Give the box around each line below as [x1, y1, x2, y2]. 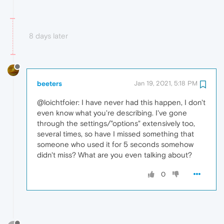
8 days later [29, 31, 68, 40]
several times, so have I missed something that [37, 129, 194, 138]
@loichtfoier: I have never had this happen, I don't [37, 97, 205, 106]
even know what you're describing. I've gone [37, 108, 187, 117]
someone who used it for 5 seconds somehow [37, 139, 193, 148]
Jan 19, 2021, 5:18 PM [134, 79, 197, 87]
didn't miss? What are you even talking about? [37, 150, 192, 159]
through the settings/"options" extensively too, [37, 118, 195, 127]
